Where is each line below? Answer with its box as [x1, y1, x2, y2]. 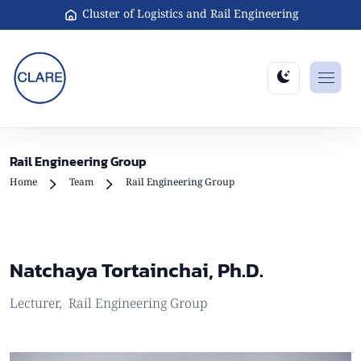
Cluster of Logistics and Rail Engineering [81, 6, 299, 23]
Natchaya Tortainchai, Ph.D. [10, 254, 263, 285]
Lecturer [10, 293, 59, 315]
